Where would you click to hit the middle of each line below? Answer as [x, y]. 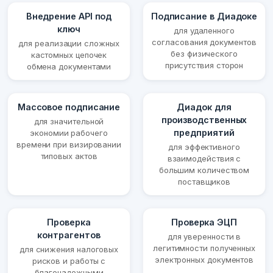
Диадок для [204, 107]
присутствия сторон [204, 66]
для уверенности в [204, 237]
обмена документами [69, 67]
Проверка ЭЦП [204, 222]
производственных [204, 120]
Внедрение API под [69, 16]
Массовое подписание [69, 107]
